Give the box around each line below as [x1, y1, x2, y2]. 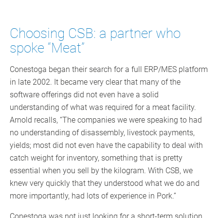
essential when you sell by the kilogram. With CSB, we [10, 166, 193, 176]
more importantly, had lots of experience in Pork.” [10, 191, 176, 201]
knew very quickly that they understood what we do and [10, 179, 200, 188]
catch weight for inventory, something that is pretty [10, 153, 182, 163]
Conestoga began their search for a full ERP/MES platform [10, 65, 208, 74]
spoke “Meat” [10, 40, 85, 56]
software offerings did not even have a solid [10, 90, 159, 100]
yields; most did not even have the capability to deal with [10, 141, 203, 150]
